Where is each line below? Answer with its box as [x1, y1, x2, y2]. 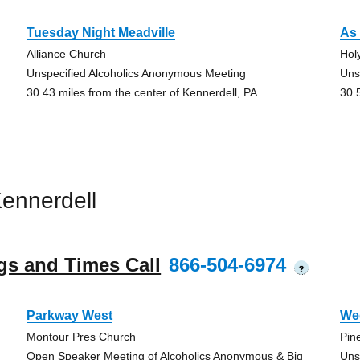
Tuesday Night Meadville [26, 26, 175, 39]
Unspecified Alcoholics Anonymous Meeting [26, 67, 246, 80]
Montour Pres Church [26, 330, 136, 343]
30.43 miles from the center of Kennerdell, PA [26, 86, 257, 99]
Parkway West [26, 309, 112, 322]
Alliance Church [26, 47, 106, 60]
